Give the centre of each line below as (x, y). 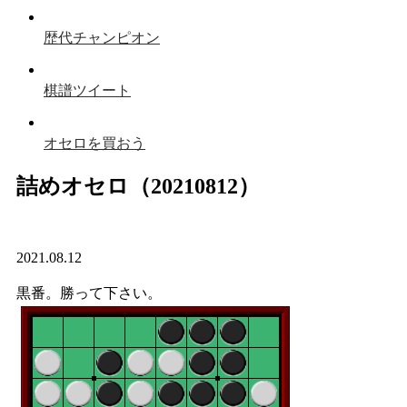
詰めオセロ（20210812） (138, 186)
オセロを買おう (94, 143)
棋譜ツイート (87, 90)
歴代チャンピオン (102, 38)
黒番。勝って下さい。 (89, 293)
